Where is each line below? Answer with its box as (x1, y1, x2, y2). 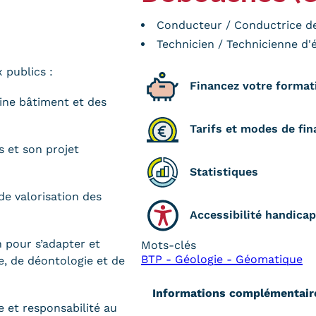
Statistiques (190, 165, 258, 179)
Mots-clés (141, 238, 196, 252)
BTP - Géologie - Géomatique (141, 252, 303, 266)
